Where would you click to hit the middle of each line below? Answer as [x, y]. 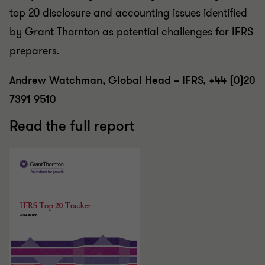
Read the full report [72, 126]
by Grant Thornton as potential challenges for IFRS [131, 32]
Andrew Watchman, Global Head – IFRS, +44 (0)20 [132, 80]
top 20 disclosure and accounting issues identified [128, 13]
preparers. [35, 51]
